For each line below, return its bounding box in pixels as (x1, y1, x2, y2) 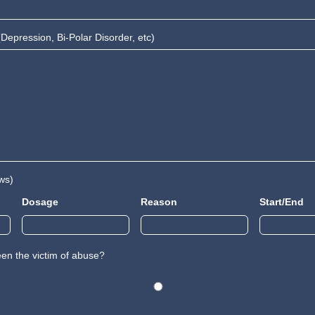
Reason (141, 196, 178, 207)
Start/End (259, 196, 304, 207)
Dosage (22, 196, 59, 207)
